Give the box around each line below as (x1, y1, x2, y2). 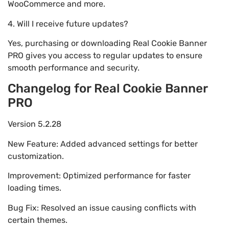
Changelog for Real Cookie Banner (8, 81, 208, 96)
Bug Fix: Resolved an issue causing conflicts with (8, 202, 196, 213)
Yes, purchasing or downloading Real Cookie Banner (8, 38, 207, 49)
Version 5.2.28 (8, 119, 61, 129)
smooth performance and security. (8, 63, 140, 73)
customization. (8, 151, 64, 161)
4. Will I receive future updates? (8, 18, 128, 29)
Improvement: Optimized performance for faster (8, 171, 191, 181)
